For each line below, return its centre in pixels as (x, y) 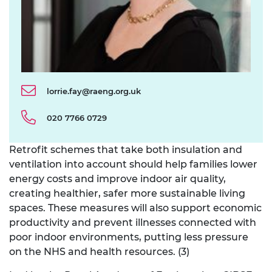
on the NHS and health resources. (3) (99, 252)
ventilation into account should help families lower (133, 165)
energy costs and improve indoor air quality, (117, 179)
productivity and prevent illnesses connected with (133, 223)
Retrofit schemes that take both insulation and (126, 150)
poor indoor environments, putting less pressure (129, 237)
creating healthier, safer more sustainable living (127, 194)
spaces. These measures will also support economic (135, 208)
